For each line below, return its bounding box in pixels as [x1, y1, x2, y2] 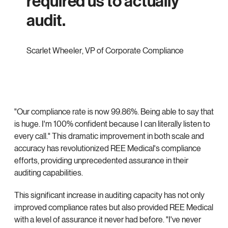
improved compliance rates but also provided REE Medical [14, 203, 213, 213]
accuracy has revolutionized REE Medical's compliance [14, 144, 201, 154]
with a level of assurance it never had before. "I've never [14, 215, 201, 225]
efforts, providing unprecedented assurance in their [14, 156, 188, 166]
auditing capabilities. [14, 168, 83, 178]
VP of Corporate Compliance [85, 46, 184, 56]
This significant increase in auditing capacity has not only [14, 190, 205, 201]
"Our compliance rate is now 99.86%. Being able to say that [14, 107, 214, 117]
